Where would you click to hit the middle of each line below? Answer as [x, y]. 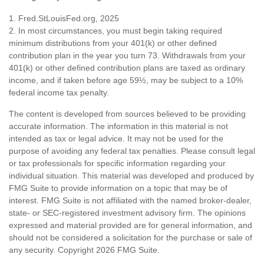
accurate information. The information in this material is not [118, 126]
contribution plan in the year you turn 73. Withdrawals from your [127, 55]
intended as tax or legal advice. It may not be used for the [116, 138]
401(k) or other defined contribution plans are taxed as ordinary [127, 67]
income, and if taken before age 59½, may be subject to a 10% [126, 80]
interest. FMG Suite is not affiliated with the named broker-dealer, [130, 200]
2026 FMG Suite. [128, 250]
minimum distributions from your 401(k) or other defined [113, 43]
